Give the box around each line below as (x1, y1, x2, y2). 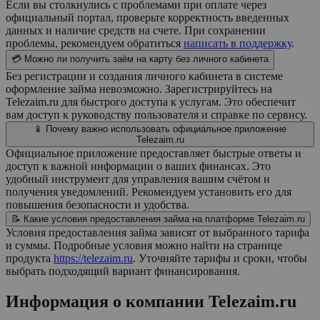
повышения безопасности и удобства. (6, 199, 189, 211)
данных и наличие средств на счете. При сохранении (6, 24, 266, 37)
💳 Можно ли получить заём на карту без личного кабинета (11, 54, 269, 65)
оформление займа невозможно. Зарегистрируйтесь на (6, 83, 272, 96)
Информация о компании (6, 292, 209, 311)
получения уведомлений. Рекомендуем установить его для (6, 186, 291, 199)
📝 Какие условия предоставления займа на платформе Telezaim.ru (11, 214, 305, 225)
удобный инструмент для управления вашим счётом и (6, 173, 270, 186)
